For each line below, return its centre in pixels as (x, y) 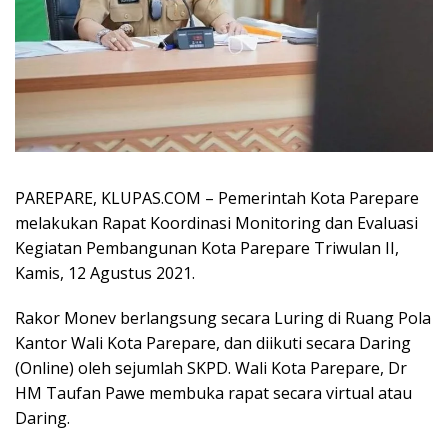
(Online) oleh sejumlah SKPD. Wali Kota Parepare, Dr (211, 367)
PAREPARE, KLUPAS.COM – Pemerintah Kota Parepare (217, 197)
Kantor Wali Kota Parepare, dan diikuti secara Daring (213, 342)
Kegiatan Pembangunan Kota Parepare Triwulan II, (207, 247)
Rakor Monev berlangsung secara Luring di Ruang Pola (223, 317)
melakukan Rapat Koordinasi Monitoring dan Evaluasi (216, 222)
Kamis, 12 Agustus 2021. (105, 272)
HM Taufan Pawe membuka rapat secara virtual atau (213, 392)
